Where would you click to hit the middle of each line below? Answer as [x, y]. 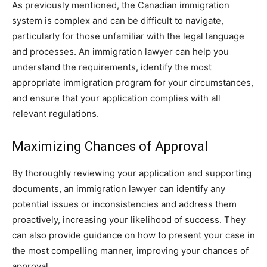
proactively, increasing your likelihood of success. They [129, 219]
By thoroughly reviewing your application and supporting [132, 173]
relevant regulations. [55, 113]
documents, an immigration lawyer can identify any [119, 188]
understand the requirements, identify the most [112, 67]
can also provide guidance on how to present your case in [133, 235]
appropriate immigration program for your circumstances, [133, 82]
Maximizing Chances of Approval [110, 146]
